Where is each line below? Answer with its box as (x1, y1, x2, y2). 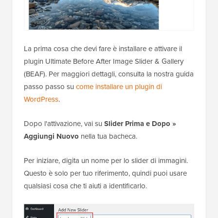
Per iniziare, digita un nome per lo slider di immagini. (24, 155, 188, 165)
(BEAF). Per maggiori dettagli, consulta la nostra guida (24, 68, 194, 79)
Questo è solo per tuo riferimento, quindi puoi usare (24, 167, 187, 178)
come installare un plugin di (76, 81, 162, 91)
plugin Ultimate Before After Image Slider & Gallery (24, 55, 183, 66)
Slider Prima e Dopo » (104, 118, 176, 129)
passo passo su (24, 81, 76, 91)
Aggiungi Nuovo (24, 130, 79, 142)
